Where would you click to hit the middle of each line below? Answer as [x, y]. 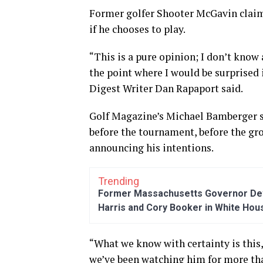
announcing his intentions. [151, 147]
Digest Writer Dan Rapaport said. [166, 88]
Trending [119, 181]
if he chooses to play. [137, 29]
